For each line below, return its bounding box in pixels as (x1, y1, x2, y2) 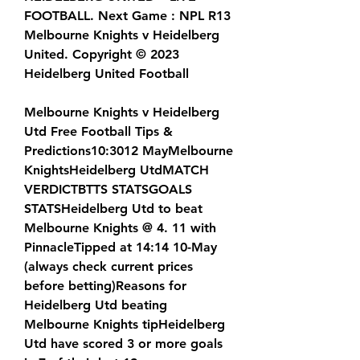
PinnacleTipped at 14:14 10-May (24, 239, 217, 256)
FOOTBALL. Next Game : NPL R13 (24, 8, 231, 24)
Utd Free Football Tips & (24, 124, 173, 140)
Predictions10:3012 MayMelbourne (24, 143, 233, 159)
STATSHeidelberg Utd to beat (24, 201, 202, 217)
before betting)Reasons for (24, 278, 186, 294)
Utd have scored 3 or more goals (24, 336, 223, 352)
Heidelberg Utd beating (24, 297, 167, 313)
